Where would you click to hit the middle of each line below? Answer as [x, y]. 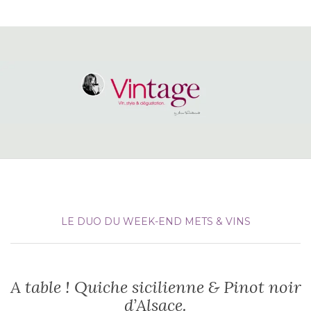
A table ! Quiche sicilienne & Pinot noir [155, 287]
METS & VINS [217, 222]
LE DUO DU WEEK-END [121, 222]
